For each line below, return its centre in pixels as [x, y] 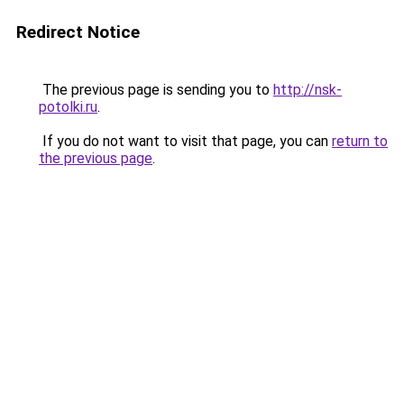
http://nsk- [308, 90]
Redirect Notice [78, 32]
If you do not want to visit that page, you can [185, 141]
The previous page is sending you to [156, 90]
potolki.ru [68, 107]
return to [360, 141]
